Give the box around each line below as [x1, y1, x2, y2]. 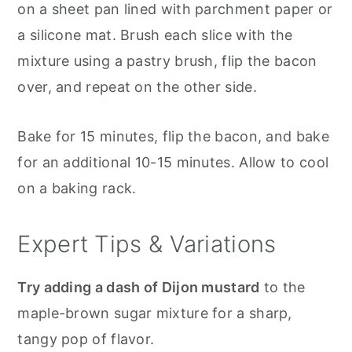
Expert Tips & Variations [17, 229, 277, 258]
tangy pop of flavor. [17, 330, 159, 347]
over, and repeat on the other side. [17, 78, 257, 95]
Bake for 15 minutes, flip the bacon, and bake [17, 127, 329, 145]
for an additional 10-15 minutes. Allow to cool [17, 153, 329, 170]
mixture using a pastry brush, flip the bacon [17, 52, 317, 69]
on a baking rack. [17, 179, 137, 196]
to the [259, 278, 306, 295]
